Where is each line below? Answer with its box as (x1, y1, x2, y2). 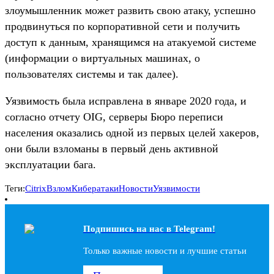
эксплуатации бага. (5, 158, 96, 171)
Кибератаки (72, 183, 119, 193)
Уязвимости (153, 183, 200, 193)
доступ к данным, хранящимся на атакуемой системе (5, 35, 256, 48)
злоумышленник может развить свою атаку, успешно (5, 4, 256, 17)
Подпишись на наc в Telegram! (83, 223, 215, 234)
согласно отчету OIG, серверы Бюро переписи (5, 110, 223, 123)
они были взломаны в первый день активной (5, 142, 218, 155)
